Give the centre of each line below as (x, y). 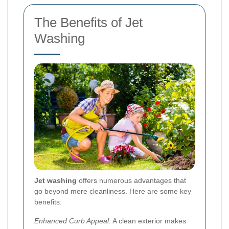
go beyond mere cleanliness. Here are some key (113, 191)
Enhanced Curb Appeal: (73, 221)
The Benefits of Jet (88, 23)
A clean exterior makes (148, 221)
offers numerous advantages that (131, 181)
